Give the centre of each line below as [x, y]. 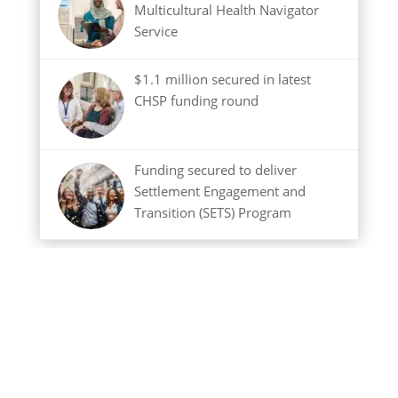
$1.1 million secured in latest [223, 79]
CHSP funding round [197, 100]
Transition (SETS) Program [213, 212]
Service [156, 32]
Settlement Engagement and [220, 191]
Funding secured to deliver [216, 169]
